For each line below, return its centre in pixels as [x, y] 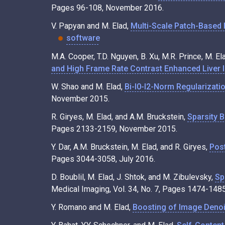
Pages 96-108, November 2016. [107, 8]
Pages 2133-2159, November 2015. [114, 129]
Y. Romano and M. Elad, [92, 207]
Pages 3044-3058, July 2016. [103, 159]
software [83, 38]
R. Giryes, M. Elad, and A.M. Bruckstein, [119, 117]
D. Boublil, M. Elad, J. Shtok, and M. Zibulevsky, [133, 177]
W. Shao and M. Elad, [88, 87]
